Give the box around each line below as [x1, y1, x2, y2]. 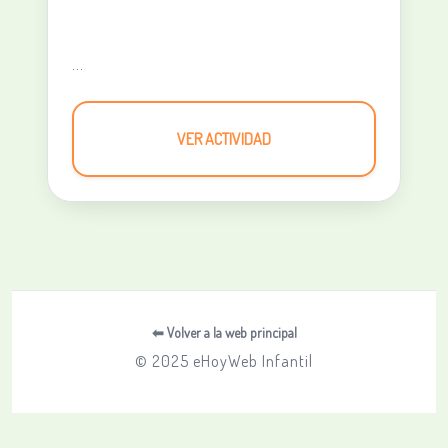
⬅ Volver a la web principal [151, 324, 297, 341]
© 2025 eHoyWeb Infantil [135, 351, 313, 371]
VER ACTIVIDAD [176, 129, 271, 149]
